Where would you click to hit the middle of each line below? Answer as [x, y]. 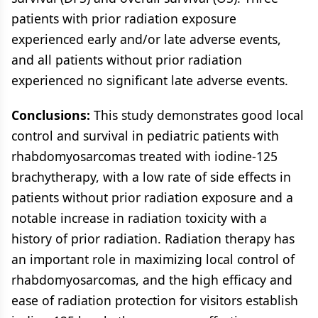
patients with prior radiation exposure [124, 18]
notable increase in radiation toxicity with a [139, 218]
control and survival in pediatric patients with [145, 136]
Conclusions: [51, 115]
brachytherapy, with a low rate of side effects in [151, 177]
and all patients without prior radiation [127, 60]
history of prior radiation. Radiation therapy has [153, 238]
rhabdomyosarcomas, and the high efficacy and [152, 280]
